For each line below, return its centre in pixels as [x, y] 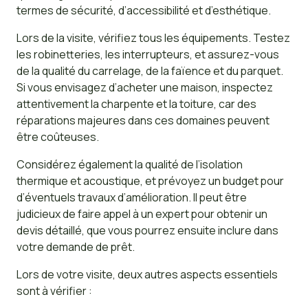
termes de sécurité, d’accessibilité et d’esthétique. [143, 11]
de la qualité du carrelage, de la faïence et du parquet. [150, 71]
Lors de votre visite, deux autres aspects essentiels [147, 274]
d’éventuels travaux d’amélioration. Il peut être [131, 198]
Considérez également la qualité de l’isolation [129, 165]
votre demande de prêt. [75, 247]
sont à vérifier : [54, 290]
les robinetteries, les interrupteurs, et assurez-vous [147, 55]
